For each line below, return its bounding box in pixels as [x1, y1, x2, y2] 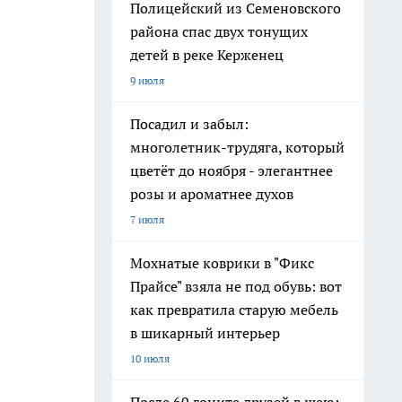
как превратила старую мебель [130, 301, 338, 319]
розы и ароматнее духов [130, 185, 293, 203]
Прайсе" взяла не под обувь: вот [130, 277, 342, 295]
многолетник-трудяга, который [130, 138, 345, 156]
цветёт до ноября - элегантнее [130, 162, 333, 179]
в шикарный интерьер [130, 324, 280, 342]
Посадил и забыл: [130, 115, 249, 133]
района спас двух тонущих [130, 22, 308, 40]
